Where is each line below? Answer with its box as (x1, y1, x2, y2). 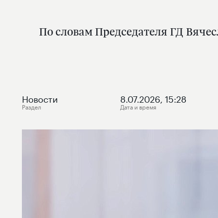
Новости (22, 91, 58, 105)
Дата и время (120, 102, 157, 111)
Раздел (22, 102, 41, 111)
